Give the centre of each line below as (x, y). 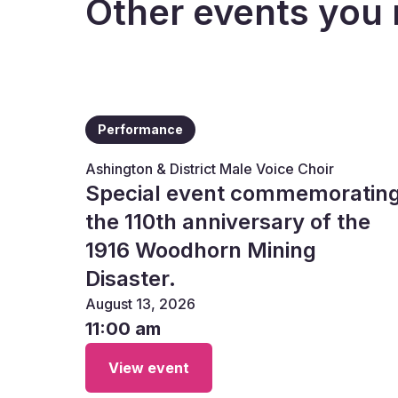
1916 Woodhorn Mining (201, 250)
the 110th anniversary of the (228, 222)
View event (149, 368)
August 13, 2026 (140, 304)
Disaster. (131, 279)
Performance (140, 129)
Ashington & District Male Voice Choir (210, 169)
